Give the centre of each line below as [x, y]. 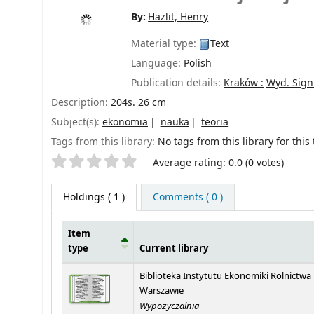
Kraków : [244, 83]
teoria [215, 122]
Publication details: [177, 83]
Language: [157, 63]
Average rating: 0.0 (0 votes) [218, 163]
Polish [198, 63]
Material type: [165, 43]
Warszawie [162, 291]
